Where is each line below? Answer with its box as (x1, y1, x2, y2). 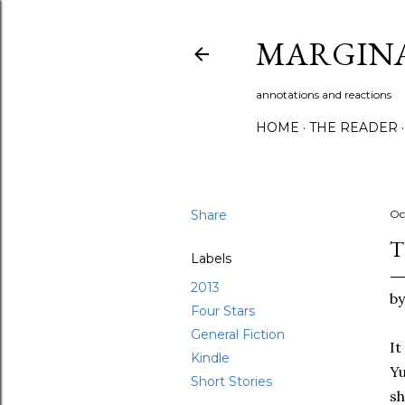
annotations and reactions (256, 88, 391, 101)
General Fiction (191, 326, 285, 343)
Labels (191, 250, 231, 267)
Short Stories (191, 373, 272, 390)
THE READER (309, 119, 398, 136)
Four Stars (191, 303, 255, 319)
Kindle (191, 350, 230, 366)
